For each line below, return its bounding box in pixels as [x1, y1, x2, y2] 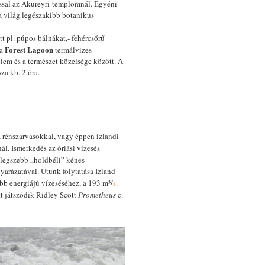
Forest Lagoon [5, 44, 53, 55]
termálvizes [53, 44, 92, 55]
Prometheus [78, 189, 116, 200]
